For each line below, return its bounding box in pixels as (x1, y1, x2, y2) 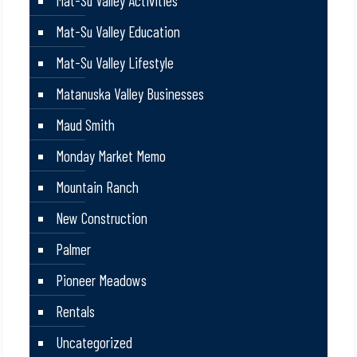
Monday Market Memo (56, 147, 167, 166)
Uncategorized (56, 333, 133, 352)
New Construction (56, 209, 148, 228)
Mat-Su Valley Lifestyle (56, 53, 175, 73)
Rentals (56, 302, 96, 321)
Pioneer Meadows (56, 271, 147, 290)
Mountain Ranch (56, 178, 139, 197)
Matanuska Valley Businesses (56, 84, 205, 104)
